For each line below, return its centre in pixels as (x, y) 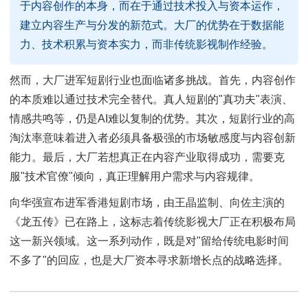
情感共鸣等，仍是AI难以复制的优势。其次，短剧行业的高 (152, 119)
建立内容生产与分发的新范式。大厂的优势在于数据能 (152, 25)
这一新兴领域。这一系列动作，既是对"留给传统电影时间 (149, 241)
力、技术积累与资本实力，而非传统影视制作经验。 (146, 44)
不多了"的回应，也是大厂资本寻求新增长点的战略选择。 (149, 260)
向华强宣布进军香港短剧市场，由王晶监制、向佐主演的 (147, 202)
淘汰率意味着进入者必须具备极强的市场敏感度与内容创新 (153, 138)
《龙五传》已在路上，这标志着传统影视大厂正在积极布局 (153, 221)
